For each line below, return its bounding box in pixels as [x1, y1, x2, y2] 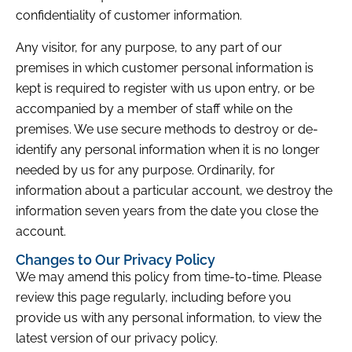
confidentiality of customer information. [16, 8, 242, 24]
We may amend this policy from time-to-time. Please [16, 269, 321, 285]
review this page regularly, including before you [16, 290, 291, 306]
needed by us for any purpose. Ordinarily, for [16, 162, 275, 178]
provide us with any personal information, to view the [16, 310, 321, 326]
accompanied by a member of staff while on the [16, 101, 292, 116]
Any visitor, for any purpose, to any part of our [16, 39, 282, 55]
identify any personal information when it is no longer [16, 141, 320, 157]
